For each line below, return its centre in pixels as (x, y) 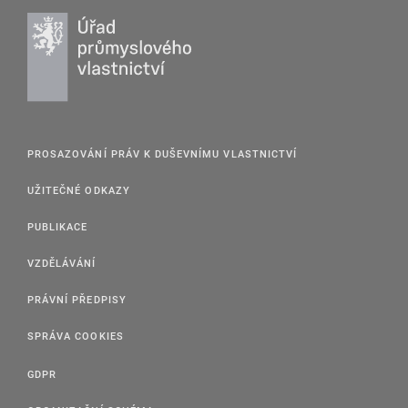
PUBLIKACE (58, 227)
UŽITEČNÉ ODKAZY (79, 190)
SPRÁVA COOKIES (76, 336)
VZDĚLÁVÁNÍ (62, 263)
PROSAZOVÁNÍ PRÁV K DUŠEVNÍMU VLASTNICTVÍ (162, 154)
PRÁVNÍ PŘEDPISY (77, 300)
